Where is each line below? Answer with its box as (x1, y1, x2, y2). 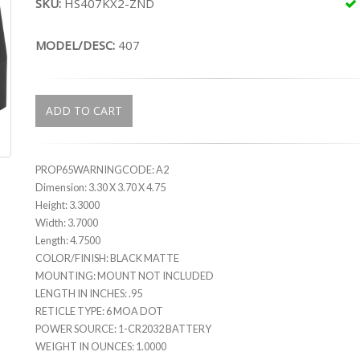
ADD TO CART (46, 103, 122, 118)
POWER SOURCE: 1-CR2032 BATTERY (35, 322, 211, 335)
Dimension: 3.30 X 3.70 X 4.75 (35, 181, 166, 194)
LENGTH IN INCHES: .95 (35, 287, 142, 300)
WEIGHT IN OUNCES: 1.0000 (35, 340, 166, 353)
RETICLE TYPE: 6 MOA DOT (35, 305, 163, 317)
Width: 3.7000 (35, 216, 98, 229)
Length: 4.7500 (35, 234, 100, 247)
